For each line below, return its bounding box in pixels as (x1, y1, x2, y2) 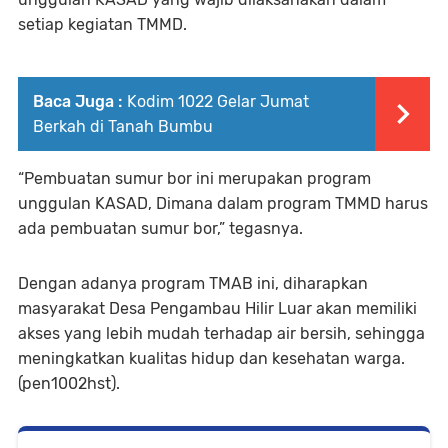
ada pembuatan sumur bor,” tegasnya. (18, 219, 303, 239)
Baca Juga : (33, 92, 122, 112)
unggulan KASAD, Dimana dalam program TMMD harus (18, 194, 428, 214)
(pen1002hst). (18, 374, 120, 394)
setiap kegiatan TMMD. (18, 15, 187, 35)
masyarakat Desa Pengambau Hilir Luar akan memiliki (18, 299, 417, 319)
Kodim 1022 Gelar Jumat (127, 92, 309, 112)
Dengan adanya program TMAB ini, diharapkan (18, 274, 368, 294)
